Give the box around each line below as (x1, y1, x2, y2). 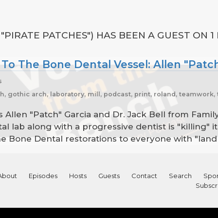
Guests (98, 172, 120, 180)
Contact (131, 172, 157, 180)
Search (168, 172, 192, 180)
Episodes (28, 172, 57, 180)
